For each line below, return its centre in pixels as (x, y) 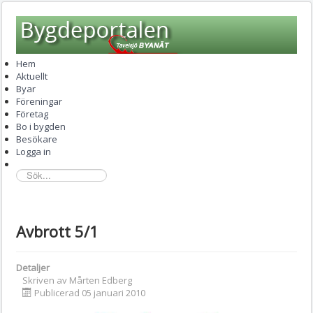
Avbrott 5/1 (57, 231)
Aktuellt (32, 76)
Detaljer (33, 267)
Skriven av (46, 280)
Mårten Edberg (101, 280)
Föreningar (39, 101)
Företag (32, 114)
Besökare (37, 139)
